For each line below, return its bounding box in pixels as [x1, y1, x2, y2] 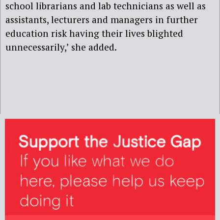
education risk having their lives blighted [5, 27, 183, 39]
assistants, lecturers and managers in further [5, 13, 198, 26]
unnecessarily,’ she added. [5, 40, 117, 53]
